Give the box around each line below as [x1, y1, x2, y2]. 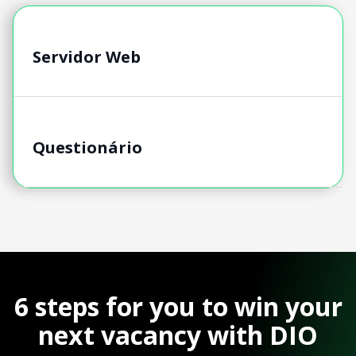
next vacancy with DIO [38, 318, 318, 353]
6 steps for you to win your [14, 289, 342, 324]
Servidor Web [33, 45, 141, 68]
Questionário [33, 136, 142, 158]
